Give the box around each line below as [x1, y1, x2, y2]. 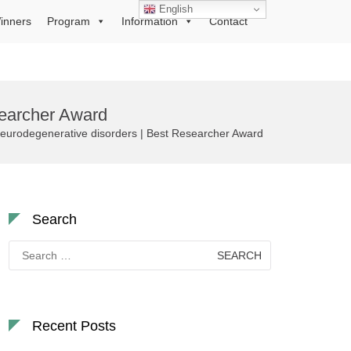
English [156, 2, 194, 15]
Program [47, 15, 90, 27]
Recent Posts [32, 318, 116, 334]
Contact [209, 15, 248, 27]
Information [121, 15, 178, 27]
